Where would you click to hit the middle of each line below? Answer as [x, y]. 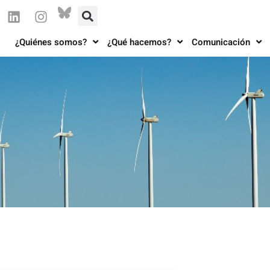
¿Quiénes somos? [51, 42]
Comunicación [221, 42]
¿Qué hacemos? [139, 42]
